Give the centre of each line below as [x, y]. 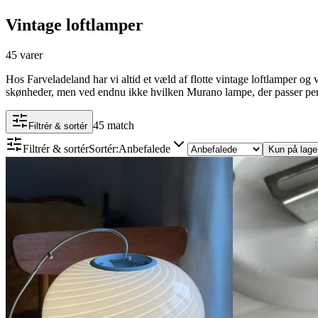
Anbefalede [144, 148]
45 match [114, 125]
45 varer [24, 55]
